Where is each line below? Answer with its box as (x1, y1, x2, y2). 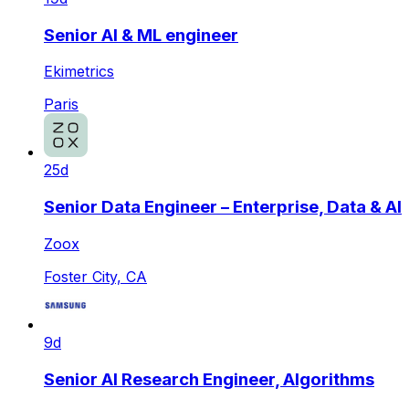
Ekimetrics (44, 62, 114, 81)
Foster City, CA (44, 267, 147, 286)
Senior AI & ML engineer (44, 24, 238, 46)
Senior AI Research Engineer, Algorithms (44, 368, 374, 390)
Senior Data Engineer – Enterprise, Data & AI (44, 196, 402, 218)
